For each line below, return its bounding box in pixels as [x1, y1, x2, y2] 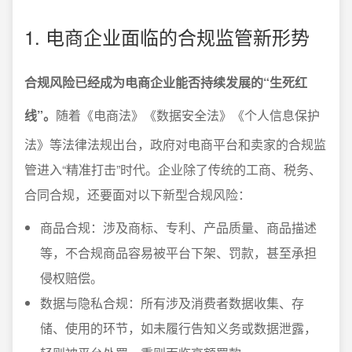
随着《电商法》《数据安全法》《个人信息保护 [56, 106, 320, 124]
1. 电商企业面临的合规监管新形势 [24, 23, 310, 50]
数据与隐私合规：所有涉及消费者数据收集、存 [40, 294, 304, 312]
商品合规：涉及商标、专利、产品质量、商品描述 [40, 218, 317, 236]
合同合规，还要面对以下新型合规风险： [24, 185, 251, 203]
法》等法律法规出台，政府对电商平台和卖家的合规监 [24, 135, 326, 153]
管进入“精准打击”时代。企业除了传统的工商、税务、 [24, 160, 321, 178]
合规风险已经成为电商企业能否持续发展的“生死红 [24, 73, 307, 91]
